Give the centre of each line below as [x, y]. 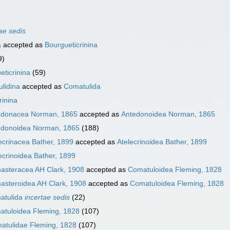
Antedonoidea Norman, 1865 [168, 114]
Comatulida [82, 87]
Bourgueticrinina [71, 45]
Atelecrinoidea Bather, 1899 [162, 142]
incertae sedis [47, 197]
